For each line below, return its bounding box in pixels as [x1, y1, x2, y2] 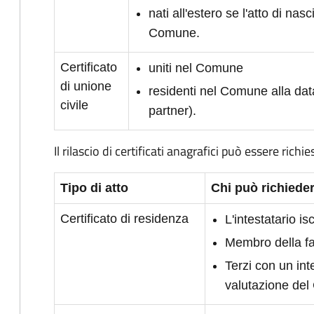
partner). [149, 104, 196, 118]
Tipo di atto [60, 181, 128, 195]
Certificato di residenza [60, 212, 189, 226]
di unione [60, 79, 111, 93]
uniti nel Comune [149, 61, 243, 75]
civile [60, 98, 88, 112]
